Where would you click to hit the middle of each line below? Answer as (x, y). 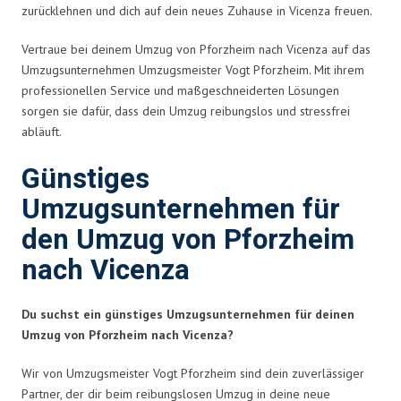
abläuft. (42, 131)
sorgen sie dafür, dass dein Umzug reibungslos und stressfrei (186, 111)
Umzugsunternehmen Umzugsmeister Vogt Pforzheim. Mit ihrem (193, 69)
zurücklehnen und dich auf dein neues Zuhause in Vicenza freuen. (197, 10)
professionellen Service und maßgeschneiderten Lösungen (180, 90)
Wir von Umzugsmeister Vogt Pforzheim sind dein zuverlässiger (193, 373)
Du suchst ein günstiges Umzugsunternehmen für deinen (188, 314)
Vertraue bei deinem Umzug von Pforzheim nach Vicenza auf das (196, 49)
